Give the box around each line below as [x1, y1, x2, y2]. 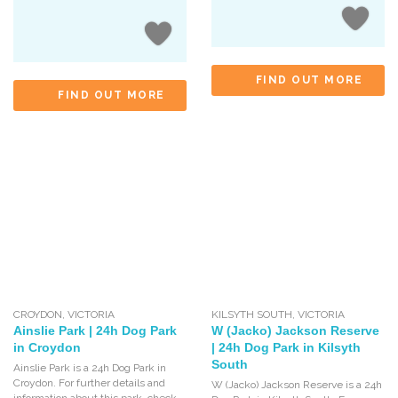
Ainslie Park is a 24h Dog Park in [13, 361, 167, 374]
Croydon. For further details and [13, 376, 165, 389]
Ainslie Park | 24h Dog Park [13, 322, 177, 338]
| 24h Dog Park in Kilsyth [211, 339, 361, 354]
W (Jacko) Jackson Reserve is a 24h [211, 378, 382, 391]
